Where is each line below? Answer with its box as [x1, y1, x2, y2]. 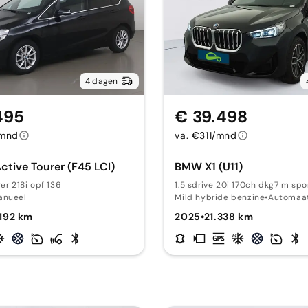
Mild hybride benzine [175, 192, 265, 203]
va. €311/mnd [175, 129, 237, 142]
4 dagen [85, 76, 118, 87]
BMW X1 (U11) [175, 159, 243, 174]
